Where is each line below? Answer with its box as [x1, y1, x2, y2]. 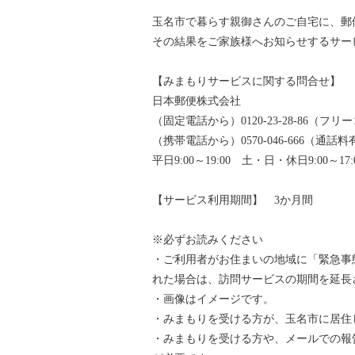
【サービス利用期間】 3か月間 [152, 193, 313, 206]
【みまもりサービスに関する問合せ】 [152, 74, 341, 87]
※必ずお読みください [152, 233, 263, 246]
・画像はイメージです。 [152, 292, 274, 305]
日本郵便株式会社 [152, 94, 241, 107]
